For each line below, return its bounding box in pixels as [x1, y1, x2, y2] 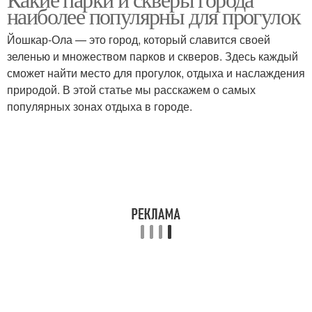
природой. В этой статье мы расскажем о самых [7, 81, 256, 97]
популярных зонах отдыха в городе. [7, 98, 192, 114]
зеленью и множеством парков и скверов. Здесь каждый [7, 48, 298, 64]
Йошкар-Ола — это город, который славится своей [7, 31, 270, 47]
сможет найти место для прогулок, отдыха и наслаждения [7, 65, 305, 81]
